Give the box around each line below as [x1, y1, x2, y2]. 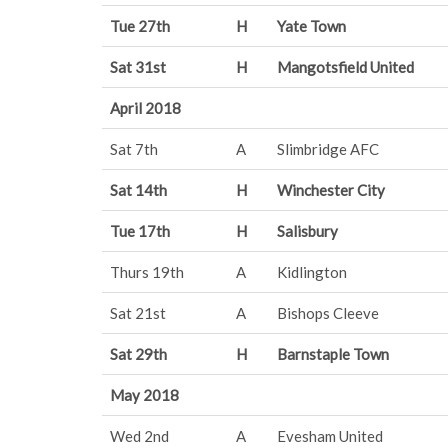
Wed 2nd [110, 427, 169, 445]
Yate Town [277, 17, 346, 35]
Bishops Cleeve [277, 304, 379, 322]
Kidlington [277, 263, 347, 281]
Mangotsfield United [277, 58, 414, 76]
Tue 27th [110, 17, 170, 35]
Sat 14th [110, 181, 167, 199]
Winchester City [277, 181, 385, 199]
